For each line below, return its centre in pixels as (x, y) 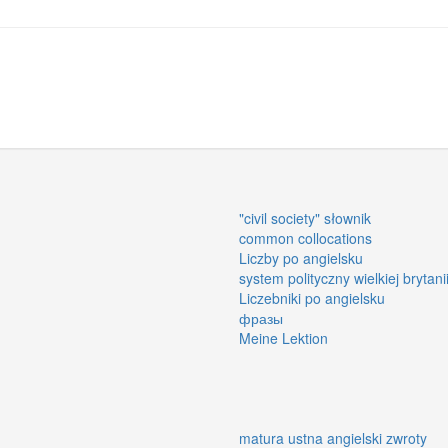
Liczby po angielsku (301, 257)
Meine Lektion (283, 337)
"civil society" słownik (305, 217)
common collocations (305, 237)
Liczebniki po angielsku (312, 297)
